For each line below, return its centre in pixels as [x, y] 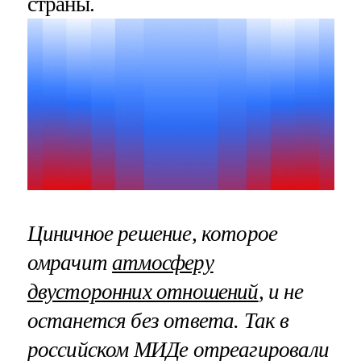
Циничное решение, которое [152, 233]
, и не [280, 291]
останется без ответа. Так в [158, 320]
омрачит [70, 262]
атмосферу [163, 262]
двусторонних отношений [143, 291]
